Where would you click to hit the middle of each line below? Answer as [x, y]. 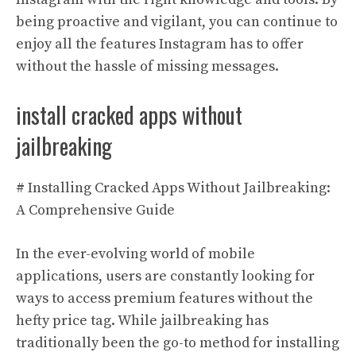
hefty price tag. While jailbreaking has [142, 320]
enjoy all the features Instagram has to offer [160, 44]
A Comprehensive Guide [95, 210]
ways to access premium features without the [164, 298]
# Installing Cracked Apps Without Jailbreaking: [173, 188]
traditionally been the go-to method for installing [178, 342]
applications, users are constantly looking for [165, 276]
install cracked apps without [129, 114]
